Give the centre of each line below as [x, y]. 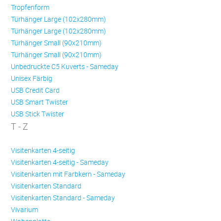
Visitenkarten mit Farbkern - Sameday [68, 174]
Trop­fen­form [30, 7]
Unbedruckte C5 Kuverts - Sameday [65, 67]
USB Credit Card [36, 90]
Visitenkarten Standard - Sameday [63, 198]
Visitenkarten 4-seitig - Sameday [60, 162]
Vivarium [25, 210]
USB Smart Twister [40, 102]
